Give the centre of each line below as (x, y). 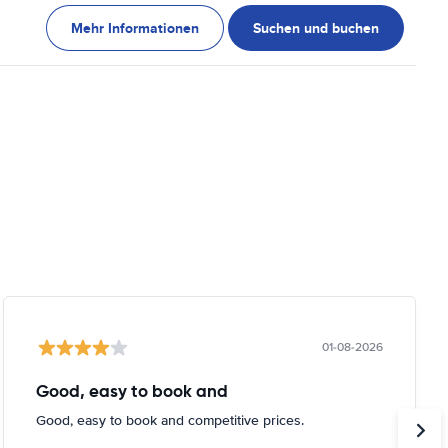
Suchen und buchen (316, 28)
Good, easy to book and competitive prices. (169, 420)
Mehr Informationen (135, 28)
